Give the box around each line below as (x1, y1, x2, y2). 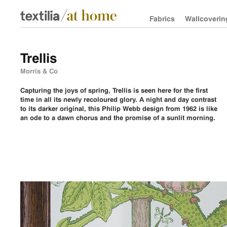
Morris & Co (20, 67, 58, 75)
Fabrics (149, 15, 175, 23)
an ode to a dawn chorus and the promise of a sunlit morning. (20, 113, 216, 122)
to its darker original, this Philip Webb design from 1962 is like (20, 104, 218, 112)
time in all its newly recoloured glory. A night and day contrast (20, 95, 217, 103)
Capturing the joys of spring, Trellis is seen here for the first (20, 86, 208, 94)
